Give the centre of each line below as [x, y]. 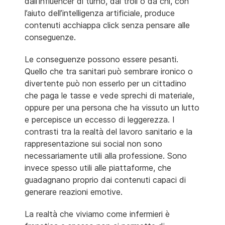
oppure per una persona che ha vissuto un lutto [112, 107]
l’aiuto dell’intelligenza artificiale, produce [100, 13]
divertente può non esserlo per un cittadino [105, 83]
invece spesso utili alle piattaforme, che [98, 167]
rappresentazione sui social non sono [93, 143]
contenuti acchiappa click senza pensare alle [107, 25]
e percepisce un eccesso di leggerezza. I [100, 119]
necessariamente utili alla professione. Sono [106, 155]
